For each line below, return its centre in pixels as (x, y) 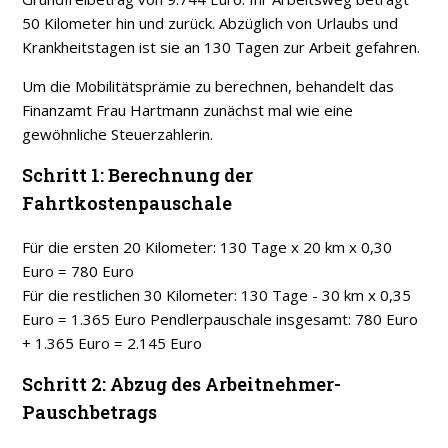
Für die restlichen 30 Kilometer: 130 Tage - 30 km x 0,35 (217, 295)
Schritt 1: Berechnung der (138, 175)
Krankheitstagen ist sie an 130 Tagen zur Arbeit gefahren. (221, 47)
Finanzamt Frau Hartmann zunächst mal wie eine (188, 110)
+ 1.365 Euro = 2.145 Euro (112, 343)
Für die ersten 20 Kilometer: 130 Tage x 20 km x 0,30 (207, 247)
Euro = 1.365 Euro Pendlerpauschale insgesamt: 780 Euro (220, 319)
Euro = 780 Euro (78, 271)
